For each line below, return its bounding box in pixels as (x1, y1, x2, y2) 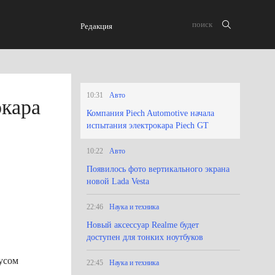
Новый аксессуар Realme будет (87, 220, 199, 230)
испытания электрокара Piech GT (87, 121, 209, 130)
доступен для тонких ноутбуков (87, 233, 203, 242)
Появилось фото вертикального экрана (87, 165, 230, 174)
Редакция (80, 21, 112, 31)
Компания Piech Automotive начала (87, 109, 214, 118)
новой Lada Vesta (87, 177, 149, 186)
